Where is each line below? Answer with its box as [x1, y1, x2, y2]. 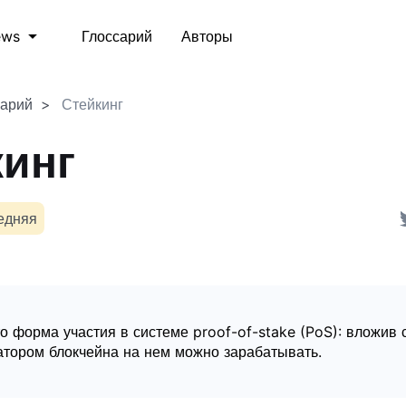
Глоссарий [82, 26, 152, 45]
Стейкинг [62, 95, 123, 113]
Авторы [181, 26, 233, 45]
